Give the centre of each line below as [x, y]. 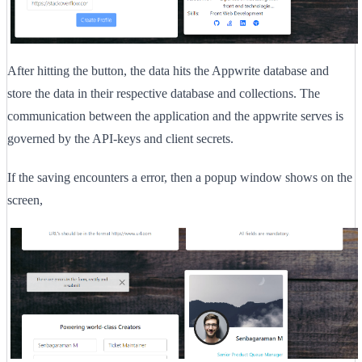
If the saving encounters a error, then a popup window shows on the [180, 177]
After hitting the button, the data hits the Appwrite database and [168, 70]
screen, [25, 200]
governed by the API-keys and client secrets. [120, 138]
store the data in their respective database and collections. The [164, 93]
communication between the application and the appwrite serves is [175, 116]
